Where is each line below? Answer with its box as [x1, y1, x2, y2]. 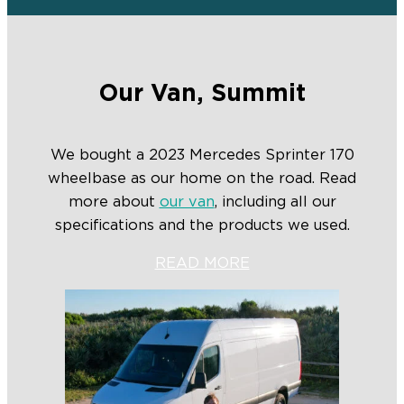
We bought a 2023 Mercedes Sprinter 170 [50, 147, 354, 162]
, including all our [214, 194, 336, 209]
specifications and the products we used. [54, 217, 350, 233]
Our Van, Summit [98, 82, 306, 106]
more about [68, 194, 160, 209]
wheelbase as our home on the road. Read [48, 170, 356, 186]
